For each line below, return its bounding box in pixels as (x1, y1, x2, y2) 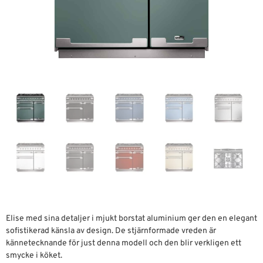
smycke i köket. (6, 250, 62, 261)
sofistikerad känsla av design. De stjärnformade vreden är (6, 225, 216, 236)
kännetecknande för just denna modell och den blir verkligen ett (6, 238, 241, 248)
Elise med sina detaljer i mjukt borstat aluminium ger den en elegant (6, 213, 257, 224)
